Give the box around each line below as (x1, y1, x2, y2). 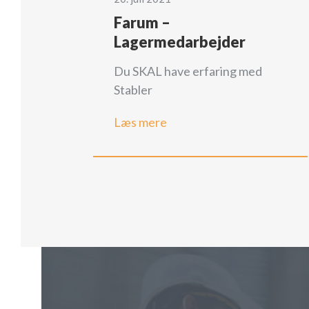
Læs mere (114, 114, 168, 130)
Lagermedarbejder (114, 32, 246, 51)
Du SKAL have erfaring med (114, 63, 263, 79)
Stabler (114, 81, 153, 97)
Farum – (114, 12, 171, 32)
